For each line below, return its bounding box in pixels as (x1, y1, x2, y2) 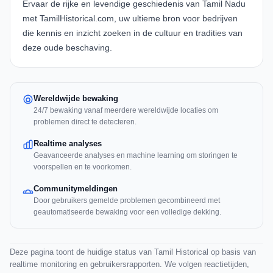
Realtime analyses (34, 139, 102, 149)
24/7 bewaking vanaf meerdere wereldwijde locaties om (34, 106, 218, 115)
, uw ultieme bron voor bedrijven (114, 13, 238, 24)
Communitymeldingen (34, 184, 118, 194)
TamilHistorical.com (40, 13, 114, 24)
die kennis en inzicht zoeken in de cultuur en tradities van (23, 28, 243, 38)
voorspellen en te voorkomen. (34, 163, 132, 172)
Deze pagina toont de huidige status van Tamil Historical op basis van (10, 247, 256, 257)
